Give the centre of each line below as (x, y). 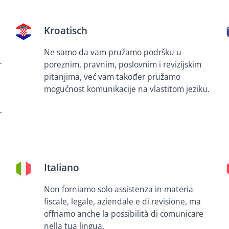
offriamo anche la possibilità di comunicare (124, 214)
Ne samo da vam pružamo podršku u (113, 52)
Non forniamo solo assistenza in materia (119, 189)
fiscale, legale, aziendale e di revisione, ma (123, 201)
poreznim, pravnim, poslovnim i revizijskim (123, 64)
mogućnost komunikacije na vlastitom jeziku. (127, 89)
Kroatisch (66, 30)
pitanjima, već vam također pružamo (112, 77)
